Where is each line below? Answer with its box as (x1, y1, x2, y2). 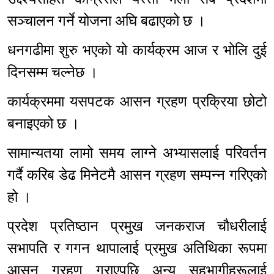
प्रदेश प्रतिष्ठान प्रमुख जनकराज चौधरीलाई (7, 218, 267, 235)
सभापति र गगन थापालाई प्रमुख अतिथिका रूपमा (7, 240, 267, 257)
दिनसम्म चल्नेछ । (7, 64, 98, 81)
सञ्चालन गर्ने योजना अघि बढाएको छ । (7, 12, 206, 30)
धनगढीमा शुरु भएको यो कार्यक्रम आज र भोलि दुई (7, 42, 267, 59)
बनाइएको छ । (7, 115, 80, 133)
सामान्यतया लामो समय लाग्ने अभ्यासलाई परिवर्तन (7, 144, 267, 162)
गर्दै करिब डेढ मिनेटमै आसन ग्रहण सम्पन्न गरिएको (7, 166, 267, 184)
